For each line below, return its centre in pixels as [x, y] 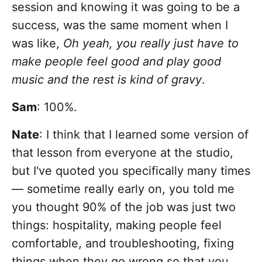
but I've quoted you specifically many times [131, 171]
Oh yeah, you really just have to [151, 44]
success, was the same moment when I [120, 25]
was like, [37, 44]
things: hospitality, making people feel [117, 225]
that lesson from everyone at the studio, [123, 153]
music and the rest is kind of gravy [107, 80]
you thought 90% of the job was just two [124, 207]
